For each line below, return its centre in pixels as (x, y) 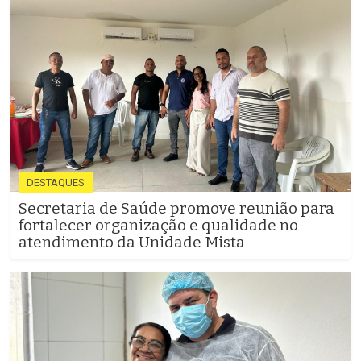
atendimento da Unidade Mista (132, 243)
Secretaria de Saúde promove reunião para (176, 209)
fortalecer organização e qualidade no (158, 226)
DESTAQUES (56, 183)
